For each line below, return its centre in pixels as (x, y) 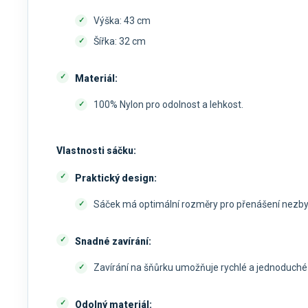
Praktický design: (116, 178)
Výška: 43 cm (122, 21)
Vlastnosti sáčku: (96, 151)
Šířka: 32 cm (120, 42)
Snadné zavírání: (113, 242)
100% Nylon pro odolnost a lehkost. (168, 105)
